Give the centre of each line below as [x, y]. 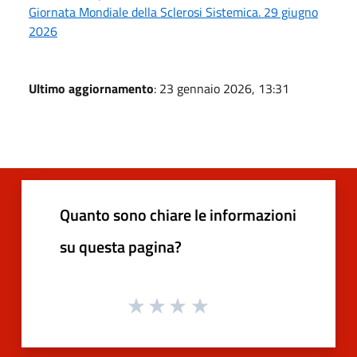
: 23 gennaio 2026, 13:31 [222, 88]
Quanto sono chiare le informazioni [178, 214]
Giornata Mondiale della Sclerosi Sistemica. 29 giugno [173, 12]
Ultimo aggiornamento [91, 88]
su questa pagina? [121, 246]
